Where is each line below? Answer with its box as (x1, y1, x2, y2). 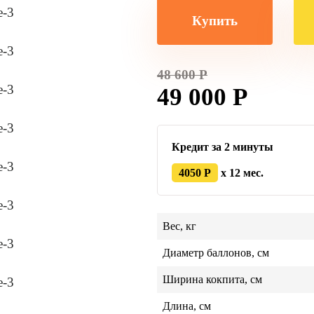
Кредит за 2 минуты (172, 141, 273, 153)
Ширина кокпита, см (163, 273, 262, 285)
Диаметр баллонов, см (163, 247, 269, 259)
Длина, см (163, 300, 211, 312)
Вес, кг (163, 220, 196, 232)
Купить (192, 13, 238, 28)
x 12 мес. (218, 167, 264, 179)
